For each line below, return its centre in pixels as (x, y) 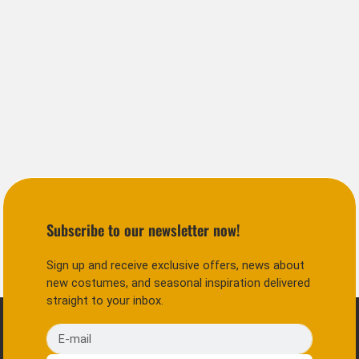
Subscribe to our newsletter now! (144, 229)
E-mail (63, 332)
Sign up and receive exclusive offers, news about (176, 266)
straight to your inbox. (105, 301)
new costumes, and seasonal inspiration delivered (179, 283)
